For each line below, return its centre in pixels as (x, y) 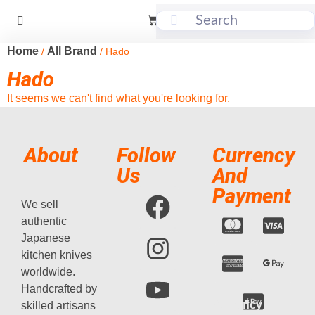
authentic (44, 221)
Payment (252, 196)
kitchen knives (57, 255)
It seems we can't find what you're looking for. (118, 98)
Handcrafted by (59, 288)
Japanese (46, 238)
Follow (146, 155)
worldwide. (48, 271)
